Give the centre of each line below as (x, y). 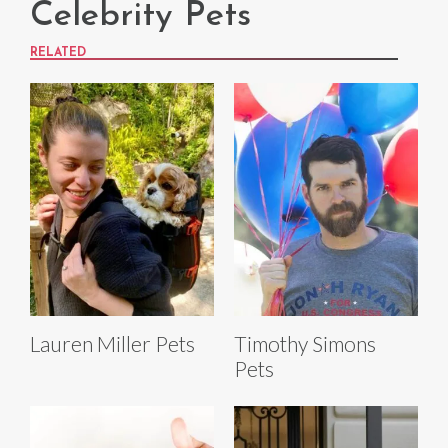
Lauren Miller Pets (112, 344)
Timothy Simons (305, 344)
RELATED (58, 53)
